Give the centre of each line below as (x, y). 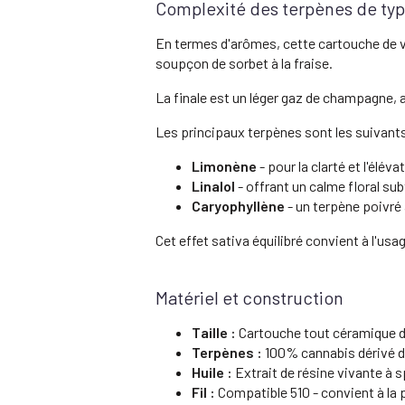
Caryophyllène (238, 205)
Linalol (213, 185)
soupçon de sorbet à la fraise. (244, 62)
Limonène (224, 165)
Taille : (214, 332)
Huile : (212, 372)
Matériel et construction (250, 297)
